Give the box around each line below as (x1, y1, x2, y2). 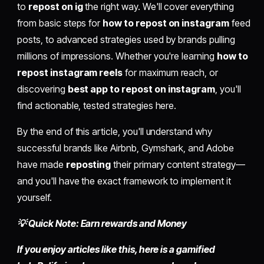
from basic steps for (17, 17, 103, 29)
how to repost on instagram (103, 17, 229, 29)
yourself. (17, 192, 52, 204)
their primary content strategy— (111, 159, 245, 171)
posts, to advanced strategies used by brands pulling (17, 34, 235, 46)
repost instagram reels (17, 67, 123, 79)
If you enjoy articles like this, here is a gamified (17, 243, 215, 256)
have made (17, 159, 66, 171)
